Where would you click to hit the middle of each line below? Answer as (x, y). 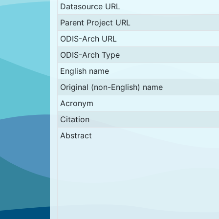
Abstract (76, 135)
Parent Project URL (95, 22)
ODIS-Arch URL (88, 39)
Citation (75, 119)
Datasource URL (90, 6)
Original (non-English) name (111, 87)
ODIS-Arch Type (90, 55)
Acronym (77, 103)
